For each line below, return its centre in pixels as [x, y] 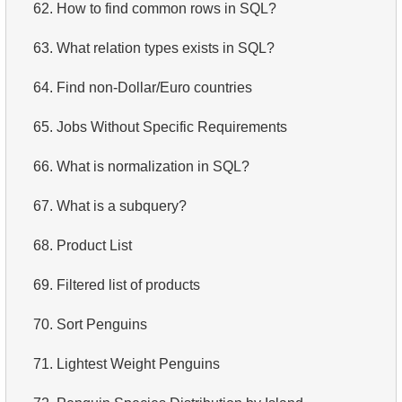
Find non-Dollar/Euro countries [154, 87]
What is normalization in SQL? [153, 166]
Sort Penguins [102, 324]
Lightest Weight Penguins [138, 363]
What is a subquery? [122, 205]
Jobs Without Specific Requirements [172, 127]
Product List [94, 245]
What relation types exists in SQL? [166, 48]
